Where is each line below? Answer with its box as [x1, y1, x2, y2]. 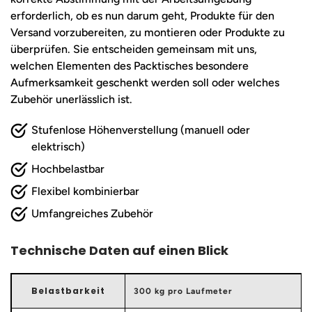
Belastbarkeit [31, 284, 105, 297]
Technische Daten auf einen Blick [10, 241, 228, 259]
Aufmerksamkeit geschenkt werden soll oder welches [10, 75, 279, 89]
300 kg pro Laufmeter [134, 286, 233, 296]
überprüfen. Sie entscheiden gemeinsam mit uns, [10, 42, 257, 56]
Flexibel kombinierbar [31, 184, 142, 198]
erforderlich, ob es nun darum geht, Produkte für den [10, 8, 274, 22]
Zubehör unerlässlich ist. [10, 92, 132, 106]
